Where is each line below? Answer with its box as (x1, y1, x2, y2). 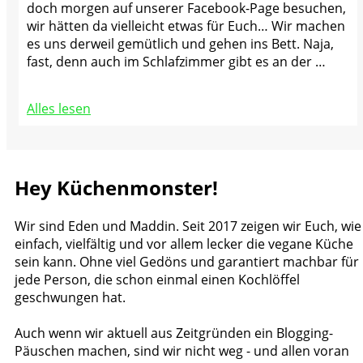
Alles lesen (27, 99, 91, 117)
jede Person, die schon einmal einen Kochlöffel (15, 270, 300, 288)
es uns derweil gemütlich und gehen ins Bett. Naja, (27, 34, 334, 53)
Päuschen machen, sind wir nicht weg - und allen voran (15, 341, 349, 360)
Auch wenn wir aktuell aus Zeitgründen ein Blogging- (15, 323, 333, 342)
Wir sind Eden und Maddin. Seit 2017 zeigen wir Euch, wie (15, 216, 361, 235)
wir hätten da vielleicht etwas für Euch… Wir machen (27, 16, 345, 35)
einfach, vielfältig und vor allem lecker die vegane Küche (15, 234, 353, 253)
